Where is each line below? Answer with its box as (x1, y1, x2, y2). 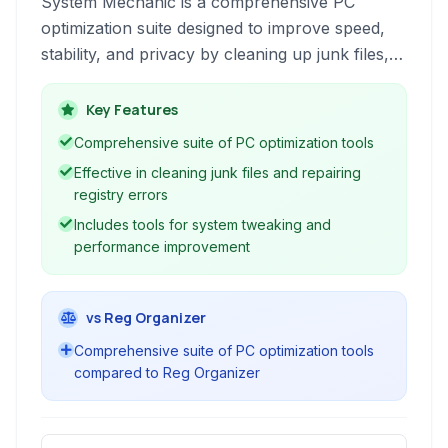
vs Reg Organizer (86, 308, 206, 327)
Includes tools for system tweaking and (74, 216, 331, 233)
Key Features (86, 100, 178, 119)
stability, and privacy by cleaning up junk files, (41, 44, 389, 64)
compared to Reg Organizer (74, 364, 260, 381)
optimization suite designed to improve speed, (41, 18, 385, 38)
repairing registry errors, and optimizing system (41, 70, 400, 90)
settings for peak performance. (41, 96, 277, 116)
